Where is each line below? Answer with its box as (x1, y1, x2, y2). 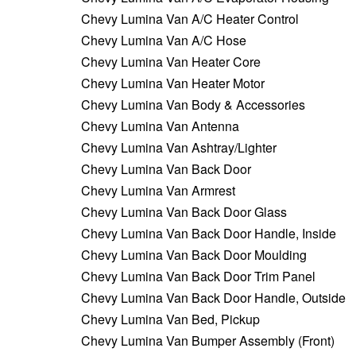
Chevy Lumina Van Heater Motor (81, 73, 265, 92)
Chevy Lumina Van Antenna (81, 116, 239, 135)
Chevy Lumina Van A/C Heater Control (81, 9, 299, 28)
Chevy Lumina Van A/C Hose (81, 30, 246, 49)
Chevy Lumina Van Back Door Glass (81, 202, 287, 221)
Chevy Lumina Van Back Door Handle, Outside (81, 288, 346, 307)
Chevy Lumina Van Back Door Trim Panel (81, 266, 315, 285)
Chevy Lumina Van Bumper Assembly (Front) (81, 331, 335, 350)
